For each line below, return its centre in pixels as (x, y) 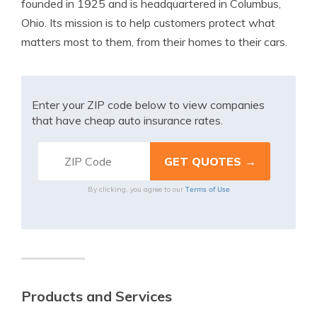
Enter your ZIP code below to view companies (148, 105)
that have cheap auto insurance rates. (127, 120)
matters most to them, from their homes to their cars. (154, 42)
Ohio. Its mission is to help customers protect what (148, 23)
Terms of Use (207, 189)
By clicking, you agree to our (136, 189)
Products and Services (97, 296)
